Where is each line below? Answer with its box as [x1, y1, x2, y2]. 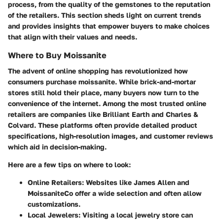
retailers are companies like [8, 110, 103, 119]
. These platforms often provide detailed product [34, 121, 197, 130]
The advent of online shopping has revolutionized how [8, 67, 188, 75]
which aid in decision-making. [8, 143, 107, 151]
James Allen [134, 178, 175, 187]
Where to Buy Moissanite [8, 50, 107, 61]
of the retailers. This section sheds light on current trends [8, 11, 201, 20]
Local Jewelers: [28, 211, 80, 220]
